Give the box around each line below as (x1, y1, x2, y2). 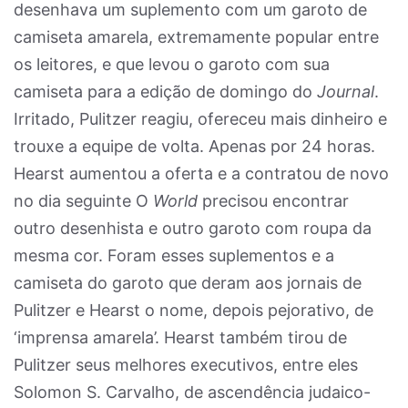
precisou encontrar (198, 191, 349, 210)
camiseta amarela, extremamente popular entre (14, 27, 379, 46)
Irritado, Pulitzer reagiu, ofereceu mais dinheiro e (14, 109, 387, 128)
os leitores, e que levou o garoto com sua (14, 55, 330, 74)
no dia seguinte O (14, 191, 153, 210)
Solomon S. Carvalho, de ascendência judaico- (14, 382, 371, 402)
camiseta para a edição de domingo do (14, 82, 317, 101)
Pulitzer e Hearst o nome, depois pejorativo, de (14, 301, 373, 320)
